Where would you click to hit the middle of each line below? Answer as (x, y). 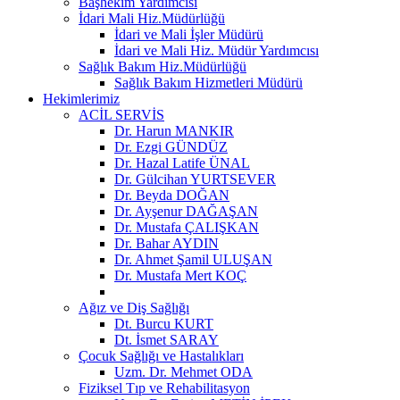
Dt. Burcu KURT (164, 323)
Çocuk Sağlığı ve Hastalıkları (161, 355)
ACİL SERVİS (121, 114)
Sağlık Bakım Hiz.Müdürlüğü (162, 66)
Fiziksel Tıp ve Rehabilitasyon (164, 387)
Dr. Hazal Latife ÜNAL (182, 162)
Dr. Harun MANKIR (174, 130)
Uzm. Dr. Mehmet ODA (183, 371)
